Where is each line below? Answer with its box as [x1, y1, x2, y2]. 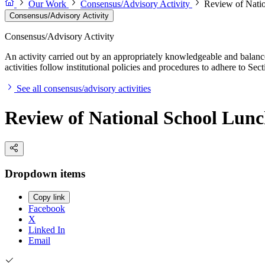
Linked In [28, 225, 65, 235]
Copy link [33, 193, 65, 202]
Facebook [28, 203, 65, 214]
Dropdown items [5, 167, 85, 180]
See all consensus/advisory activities [17, 83, 151, 94]
